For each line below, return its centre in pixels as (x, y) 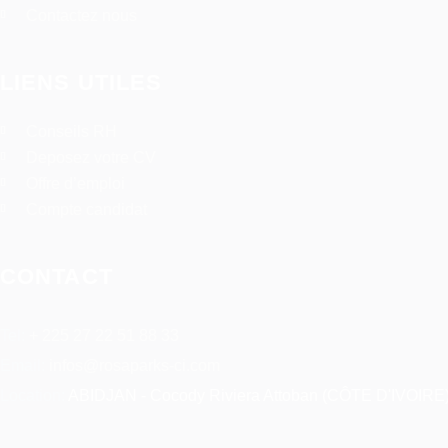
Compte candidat (86, 209)
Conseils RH (71, 131)
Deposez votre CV (91, 157)
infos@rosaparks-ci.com (132, 365)
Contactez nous (81, 15)
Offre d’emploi (75, 183)
